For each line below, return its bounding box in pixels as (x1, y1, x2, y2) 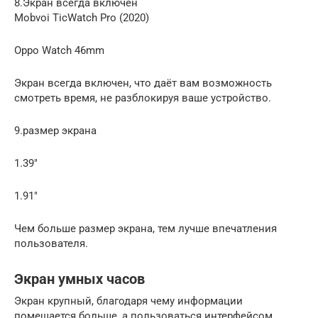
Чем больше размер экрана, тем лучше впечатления (14, 221, 277, 235)
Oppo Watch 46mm (14, 43, 104, 57)
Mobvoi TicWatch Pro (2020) (14, 11, 149, 24)
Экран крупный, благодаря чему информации (14, 294, 243, 307)
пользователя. (14, 236, 88, 250)
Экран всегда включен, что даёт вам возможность (14, 76, 272, 89)
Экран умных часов (14, 271, 145, 287)
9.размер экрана (14, 124, 97, 137)
